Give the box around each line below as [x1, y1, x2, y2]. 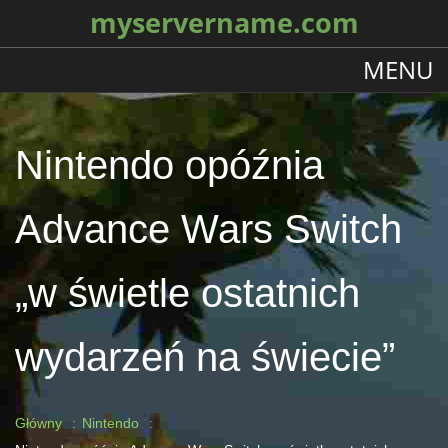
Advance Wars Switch [15, 207, 402, 251]
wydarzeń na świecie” [15, 335, 395, 379]
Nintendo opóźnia [15, 143, 324, 187]
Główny [15, 415, 62, 431]
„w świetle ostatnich [15, 271, 360, 315]
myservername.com [89, 5, 359, 41]
